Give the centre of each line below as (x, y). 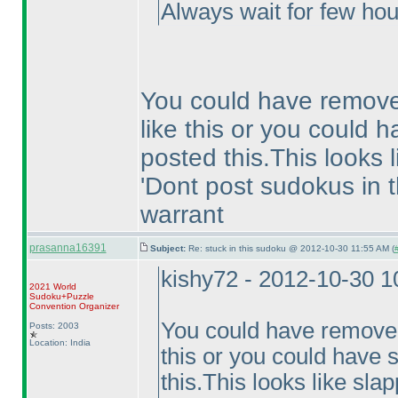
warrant (182, 215)
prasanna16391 (68, 248)
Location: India (60, 342)
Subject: (169, 248)
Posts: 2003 (54, 326)
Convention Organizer (74, 306)
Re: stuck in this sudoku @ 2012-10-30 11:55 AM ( (291, 248)
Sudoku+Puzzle (61, 296)
